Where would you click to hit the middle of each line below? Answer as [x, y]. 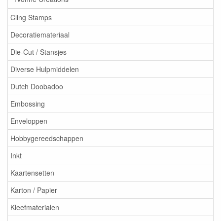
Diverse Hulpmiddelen [45, 69]
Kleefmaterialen [35, 207]
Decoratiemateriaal [40, 35]
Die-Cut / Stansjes [38, 52]
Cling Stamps [31, 18]
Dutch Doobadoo [37, 87]
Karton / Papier [34, 190]
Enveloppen [29, 121]
